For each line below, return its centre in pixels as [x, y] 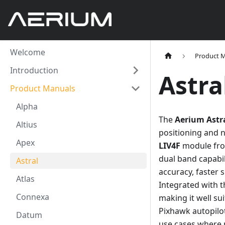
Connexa [33, 197]
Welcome [28, 52]
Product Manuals [43, 88]
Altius [27, 125]
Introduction [34, 70]
